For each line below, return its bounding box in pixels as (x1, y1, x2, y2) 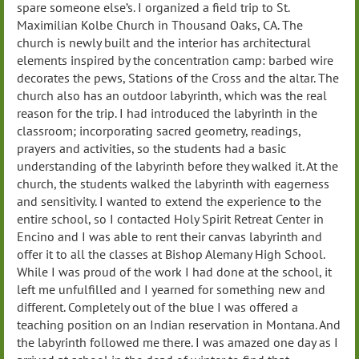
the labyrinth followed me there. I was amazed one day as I (17, 334, 338, 351)
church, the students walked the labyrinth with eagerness (17, 175, 329, 192)
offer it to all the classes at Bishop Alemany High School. (17, 246, 325, 263)
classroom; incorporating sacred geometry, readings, (17, 123, 301, 139)
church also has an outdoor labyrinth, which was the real (17, 87, 327, 104)
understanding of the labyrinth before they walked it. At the (17, 158, 338, 175)
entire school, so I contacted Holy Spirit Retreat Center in (17, 211, 324, 228)
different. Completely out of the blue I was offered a (17, 299, 298, 316)
